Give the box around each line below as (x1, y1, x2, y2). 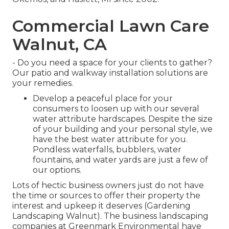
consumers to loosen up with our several (33, 104, 199, 114)
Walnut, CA (12, 34, 107, 55)
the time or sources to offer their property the (12, 191, 200, 201)
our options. (33, 165, 81, 175)
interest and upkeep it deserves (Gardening (12, 201, 191, 211)
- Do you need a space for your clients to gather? (12, 58, 212, 68)
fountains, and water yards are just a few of (33, 155, 208, 165)
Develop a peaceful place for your (33, 94, 173, 104)
